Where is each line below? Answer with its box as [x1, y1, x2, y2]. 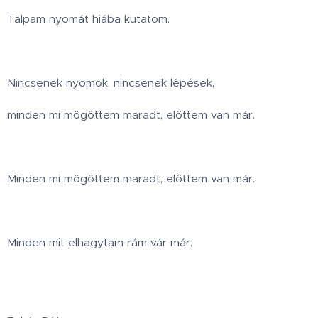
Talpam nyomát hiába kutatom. [7, 12, 170, 26]
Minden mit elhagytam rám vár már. [7, 236, 192, 250]
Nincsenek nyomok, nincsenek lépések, [7, 76, 214, 90]
